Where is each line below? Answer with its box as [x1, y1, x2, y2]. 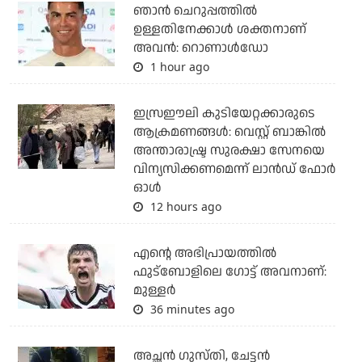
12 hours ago [146, 199, 221, 215]
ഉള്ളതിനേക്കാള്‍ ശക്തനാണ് [133, 20, 306, 40]
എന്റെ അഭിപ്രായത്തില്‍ [133, 244, 276, 263]
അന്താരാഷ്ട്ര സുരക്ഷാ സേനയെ [133, 141, 325, 161]
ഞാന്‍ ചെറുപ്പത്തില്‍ [133, 2, 257, 21]
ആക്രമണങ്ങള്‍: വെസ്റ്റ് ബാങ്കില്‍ [133, 123, 326, 142]
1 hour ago [146, 59, 209, 75]
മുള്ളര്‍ [133, 281, 175, 301]
